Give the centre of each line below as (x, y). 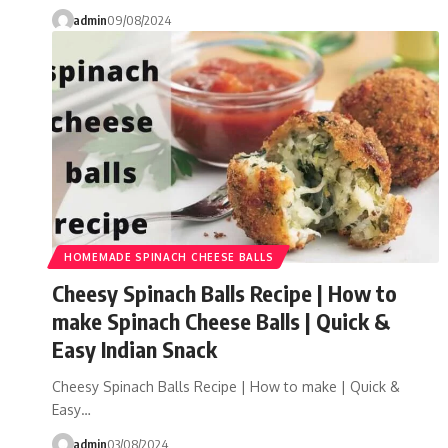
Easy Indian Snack (134, 348)
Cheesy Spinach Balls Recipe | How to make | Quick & (226, 386)
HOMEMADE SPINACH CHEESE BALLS (169, 256)
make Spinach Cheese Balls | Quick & (221, 320)
